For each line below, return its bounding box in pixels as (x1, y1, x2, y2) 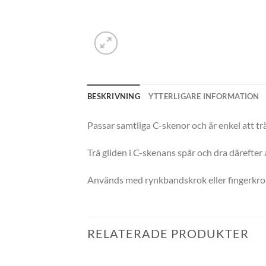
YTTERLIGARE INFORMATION (148, 91, 259, 101)
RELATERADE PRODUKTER (87, 226, 249, 241)
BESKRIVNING (87, 91, 140, 101)
